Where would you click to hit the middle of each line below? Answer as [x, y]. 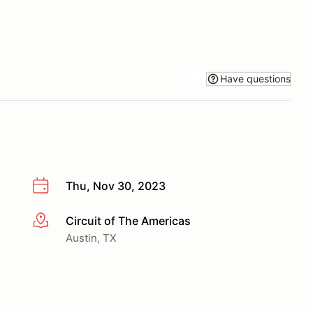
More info [57, 221]
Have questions [255, 78]
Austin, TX [91, 238]
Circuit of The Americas [128, 220]
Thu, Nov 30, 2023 [116, 186]
